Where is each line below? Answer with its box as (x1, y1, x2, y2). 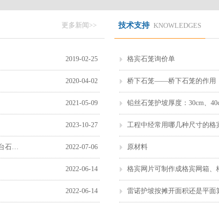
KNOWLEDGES (153, 22, 201, 29)
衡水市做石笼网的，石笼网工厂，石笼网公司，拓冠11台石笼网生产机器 (12, 143, 19, 151)
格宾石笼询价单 (127, 55, 175, 63)
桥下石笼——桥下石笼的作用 (127, 77, 216, 85)
